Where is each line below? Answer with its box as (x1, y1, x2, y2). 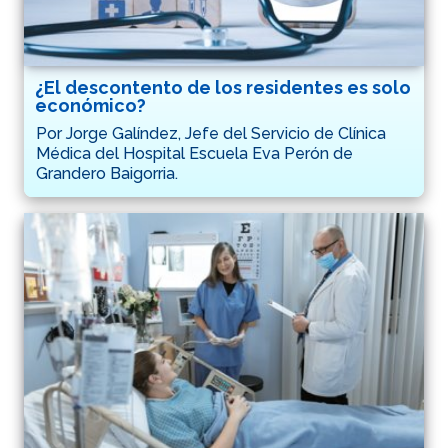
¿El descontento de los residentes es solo (35, 76, 411, 98)
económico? (35, 94, 146, 116)
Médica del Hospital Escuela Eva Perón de (36, 143, 353, 163)
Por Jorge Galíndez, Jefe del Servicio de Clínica (36, 123, 386, 143)
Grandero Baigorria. (36, 163, 178, 183)
